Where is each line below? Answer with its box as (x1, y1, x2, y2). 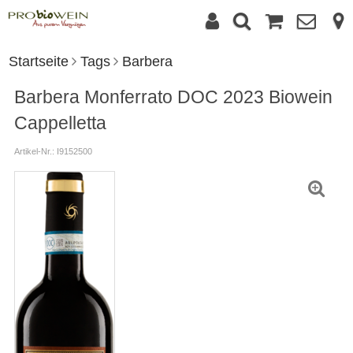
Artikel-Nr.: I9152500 (13, 146, 92, 156)
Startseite (8, 54, 69, 69)
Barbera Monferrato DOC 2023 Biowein (13, 87, 333, 107)
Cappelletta (13, 113, 106, 133)
